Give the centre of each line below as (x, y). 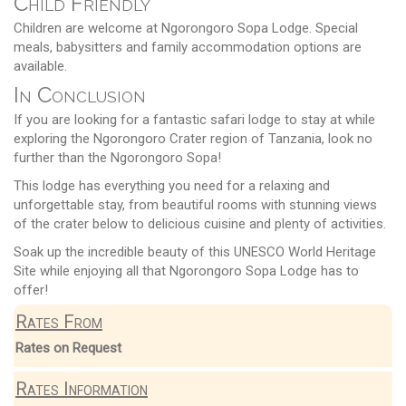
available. (40, 66)
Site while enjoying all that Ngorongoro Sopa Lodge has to (186, 271)
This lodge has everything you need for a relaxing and (172, 185)
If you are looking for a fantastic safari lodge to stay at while (194, 119)
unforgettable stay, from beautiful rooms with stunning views (195, 204)
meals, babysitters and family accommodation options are (188, 47)
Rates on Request (68, 348)
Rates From (59, 321)
